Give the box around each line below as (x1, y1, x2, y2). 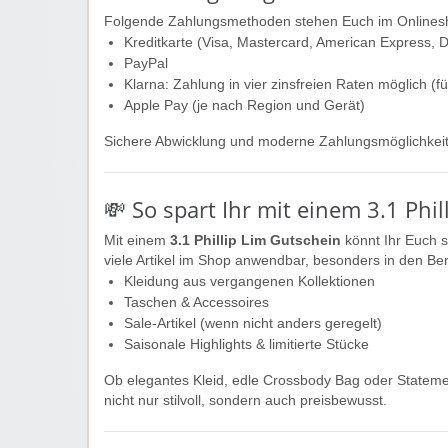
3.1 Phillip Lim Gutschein (170, 232, 341, 248)
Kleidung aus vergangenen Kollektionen (124, 273, 375, 289)
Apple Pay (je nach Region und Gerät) (124, 97, 365, 113)
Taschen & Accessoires (124, 294, 269, 310)
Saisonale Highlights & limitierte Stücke (124, 336, 369, 352)
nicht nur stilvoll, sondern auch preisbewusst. (104, 392, 387, 408)
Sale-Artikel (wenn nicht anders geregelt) (124, 315, 382, 331)
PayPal (124, 55, 168, 71)
